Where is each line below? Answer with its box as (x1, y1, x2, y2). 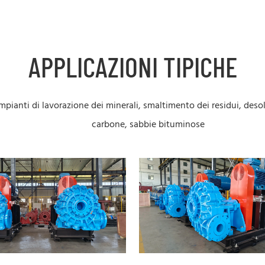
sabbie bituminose (130, 117, 205, 132)
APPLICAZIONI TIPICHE (28, 49, 237, 83)
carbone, (92, 117, 130, 132)
